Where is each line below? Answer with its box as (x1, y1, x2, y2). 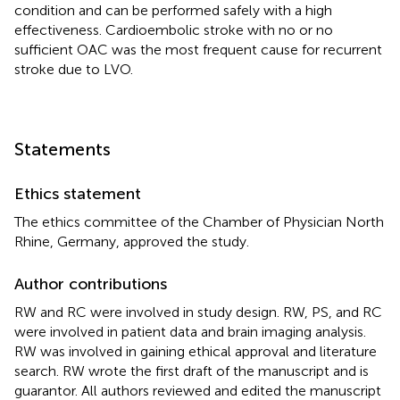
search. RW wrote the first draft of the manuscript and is (14, 362, 369, 379)
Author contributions (14, 273, 167, 294)
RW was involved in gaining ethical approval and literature (14, 342, 377, 360)
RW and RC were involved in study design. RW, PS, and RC (14, 303, 382, 321)
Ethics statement (14, 183, 141, 204)
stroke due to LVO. (14, 60, 133, 78)
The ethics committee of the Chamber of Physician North (14, 212, 384, 230)
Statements (14, 137, 111, 160)
